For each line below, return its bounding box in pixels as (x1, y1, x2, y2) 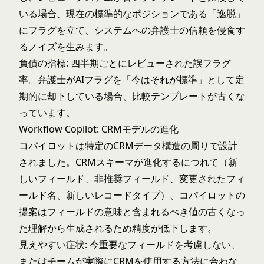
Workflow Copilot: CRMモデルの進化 (19, 123, 179, 136)
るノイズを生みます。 (19, 40, 113, 53)
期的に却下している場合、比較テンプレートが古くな (19, 90, 245, 103)
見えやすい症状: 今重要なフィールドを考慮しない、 (19, 238, 240, 251)
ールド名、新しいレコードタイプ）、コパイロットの (19, 189, 245, 202)
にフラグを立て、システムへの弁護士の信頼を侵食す (19, 24, 245, 37)
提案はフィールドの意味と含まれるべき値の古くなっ (19, 205, 245, 218)
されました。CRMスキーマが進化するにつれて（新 (19, 156, 237, 169)
